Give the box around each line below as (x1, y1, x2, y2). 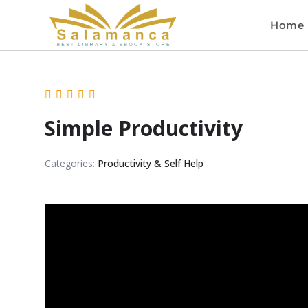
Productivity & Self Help (97, 157, 203, 170)
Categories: (44, 157, 98, 170)
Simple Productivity (44, 114, 243, 142)
